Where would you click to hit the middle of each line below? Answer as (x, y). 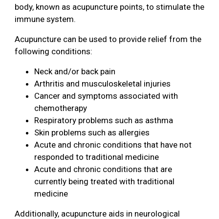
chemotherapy (61, 108)
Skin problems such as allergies (92, 132)
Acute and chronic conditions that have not (113, 144)
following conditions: (54, 51)
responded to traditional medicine (97, 157)
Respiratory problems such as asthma (104, 120)
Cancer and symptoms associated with (106, 96)
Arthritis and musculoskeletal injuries (102, 83)
